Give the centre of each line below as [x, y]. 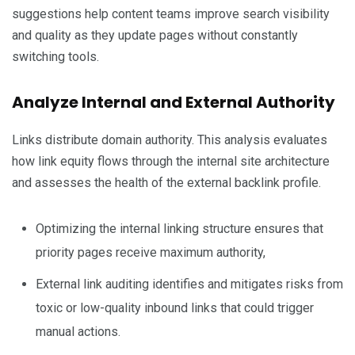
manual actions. [78, 331]
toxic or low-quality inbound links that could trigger [175, 307]
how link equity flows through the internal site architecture [171, 161]
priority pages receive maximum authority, [151, 252]
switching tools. [55, 56]
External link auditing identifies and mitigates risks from [189, 284]
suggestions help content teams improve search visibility [171, 13]
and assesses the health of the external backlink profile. [166, 182]
